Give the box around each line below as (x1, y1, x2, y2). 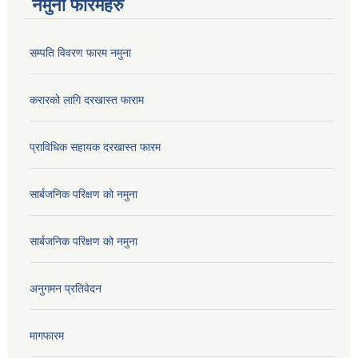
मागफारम (30, 329, 64, 343)
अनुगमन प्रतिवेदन (30, 282, 101, 296)
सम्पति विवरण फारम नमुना (30, 46, 131, 60)
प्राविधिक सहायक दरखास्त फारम (30, 141, 161, 154)
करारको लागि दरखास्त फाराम (30, 93, 144, 107)
